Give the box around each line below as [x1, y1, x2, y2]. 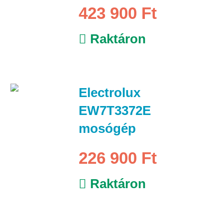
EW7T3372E [78, 103, 151, 118]
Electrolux [78, 85, 140, 100]
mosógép [78, 120, 136, 136]
